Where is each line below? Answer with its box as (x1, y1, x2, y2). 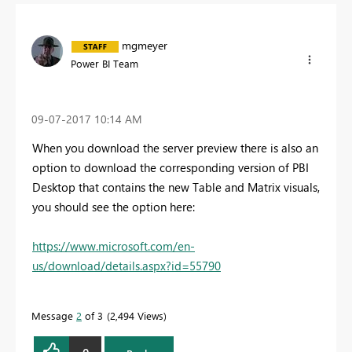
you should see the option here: (32, 199, 195, 215)
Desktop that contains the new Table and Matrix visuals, (32, 179, 320, 196)
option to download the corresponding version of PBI (32, 159, 309, 176)
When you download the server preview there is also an (32, 140, 318, 156)
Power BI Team (71, 56, 138, 70)
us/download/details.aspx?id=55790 (32, 258, 221, 274)
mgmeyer (122, 37, 167, 53)
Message (31, 309, 76, 323)
